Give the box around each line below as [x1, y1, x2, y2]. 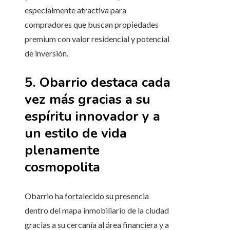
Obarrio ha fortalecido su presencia [25, 191, 149, 201]
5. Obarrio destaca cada [25, 73, 170, 92]
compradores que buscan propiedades [25, 20, 159, 30]
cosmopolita [25, 158, 100, 177]
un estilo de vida [25, 124, 127, 143]
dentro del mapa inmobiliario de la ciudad [25, 205, 169, 216]
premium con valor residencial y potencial [25, 34, 169, 44]
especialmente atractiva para [25, 5, 126, 15]
